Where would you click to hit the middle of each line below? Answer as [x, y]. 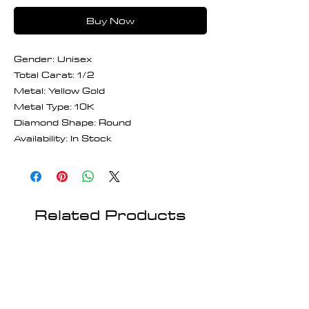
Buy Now [110, 20]
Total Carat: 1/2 [54, 74]
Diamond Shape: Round [72, 122]
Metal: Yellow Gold [59, 90]
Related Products [110, 214]
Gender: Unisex [53, 58]
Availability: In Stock [63, 138]
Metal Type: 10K [54, 106]
